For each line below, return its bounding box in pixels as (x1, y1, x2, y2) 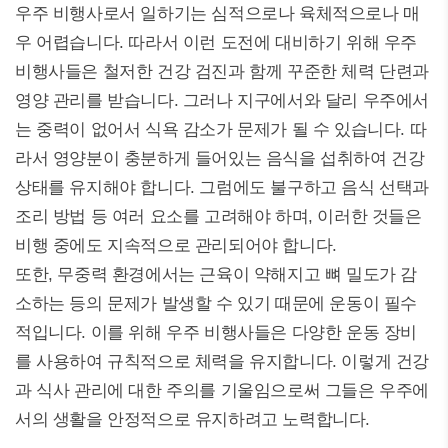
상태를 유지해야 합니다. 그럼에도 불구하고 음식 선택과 (15, 178, 429, 197)
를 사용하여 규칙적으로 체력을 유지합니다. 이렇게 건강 (15, 352, 430, 371)
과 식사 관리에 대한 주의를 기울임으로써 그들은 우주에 (15, 381, 429, 400)
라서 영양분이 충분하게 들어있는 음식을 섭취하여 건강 (15, 149, 425, 168)
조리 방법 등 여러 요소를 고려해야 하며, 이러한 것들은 (15, 207, 422, 226)
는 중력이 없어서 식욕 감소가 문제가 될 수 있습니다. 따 (15, 120, 427, 139)
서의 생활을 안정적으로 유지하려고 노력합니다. (15, 410, 370, 429)
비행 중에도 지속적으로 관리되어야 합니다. (15, 236, 342, 255)
